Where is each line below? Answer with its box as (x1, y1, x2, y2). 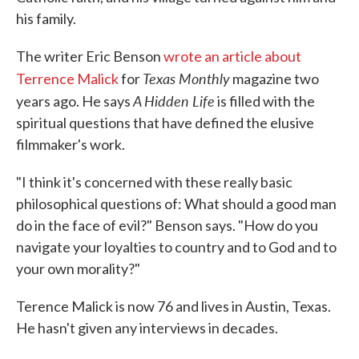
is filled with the (215, 92, 315, 111)
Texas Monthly (143, 68, 230, 89)
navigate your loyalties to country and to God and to (16, 238, 337, 256)
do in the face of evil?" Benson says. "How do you (16, 216, 318, 235)
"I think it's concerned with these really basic (16, 173, 292, 192)
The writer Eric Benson (16, 47, 163, 66)
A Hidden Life (133, 91, 215, 111)
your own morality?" (16, 260, 140, 278)
